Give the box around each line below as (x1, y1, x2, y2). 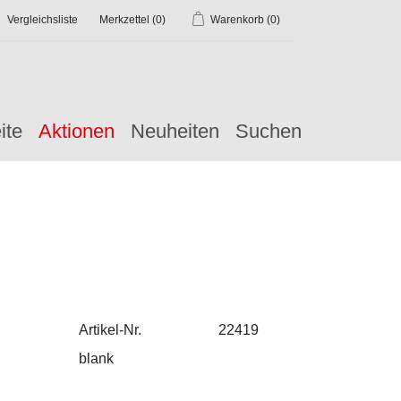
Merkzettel (99, 13, 149, 26)
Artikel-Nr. (78, 322, 141, 337)
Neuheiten (131, 120, 219, 142)
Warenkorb (210, 13, 264, 26)
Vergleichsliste (7, 13, 78, 26)
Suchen (235, 120, 302, 142)
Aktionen (38, 120, 115, 142)
